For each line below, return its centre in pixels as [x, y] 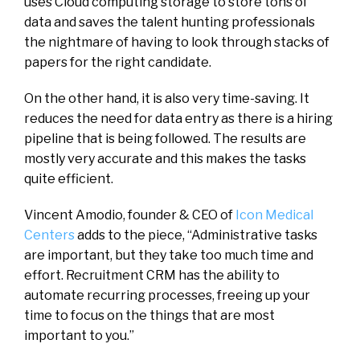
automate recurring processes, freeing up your [167, 295]
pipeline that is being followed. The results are [165, 138]
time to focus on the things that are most [149, 315]
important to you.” [79, 335]
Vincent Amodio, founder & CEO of [130, 215]
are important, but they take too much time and [169, 255]
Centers [49, 235]
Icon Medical [274, 215]
